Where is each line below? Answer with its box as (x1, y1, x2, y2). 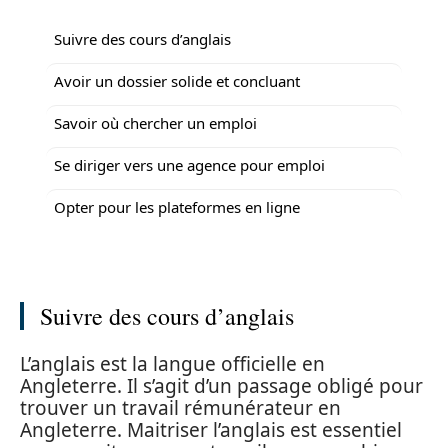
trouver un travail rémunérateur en (20, 394, 341, 421)
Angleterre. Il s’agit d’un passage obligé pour (20, 372, 423, 399)
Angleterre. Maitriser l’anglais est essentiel (20, 416, 402, 443)
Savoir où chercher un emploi (54, 112, 257, 133)
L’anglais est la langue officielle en (20, 350, 325, 377)
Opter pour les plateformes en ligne (54, 196, 300, 217)
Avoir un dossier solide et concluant (54, 70, 300, 91)
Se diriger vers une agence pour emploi (54, 154, 325, 175)
